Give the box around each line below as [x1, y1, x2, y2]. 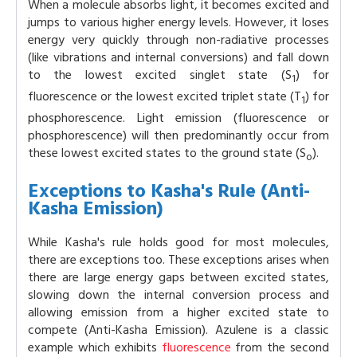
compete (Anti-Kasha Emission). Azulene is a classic [28, 319, 329, 340]
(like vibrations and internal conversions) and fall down [28, 46, 329, 68]
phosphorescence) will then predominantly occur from [28, 125, 329, 147]
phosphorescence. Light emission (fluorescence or [28, 108, 329, 129]
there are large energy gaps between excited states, [28, 266, 329, 288]
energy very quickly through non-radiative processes [28, 29, 329, 50]
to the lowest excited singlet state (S [28, 64, 292, 85]
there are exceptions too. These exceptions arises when [28, 249, 329, 270]
